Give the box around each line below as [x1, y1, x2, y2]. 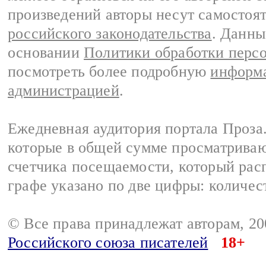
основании [8, 43, 84, 61]
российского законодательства [8, 24, 212, 42]
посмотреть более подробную [8, 62, 211, 80]
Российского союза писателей [8, 233, 208, 251]
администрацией [8, 81, 119, 99]
